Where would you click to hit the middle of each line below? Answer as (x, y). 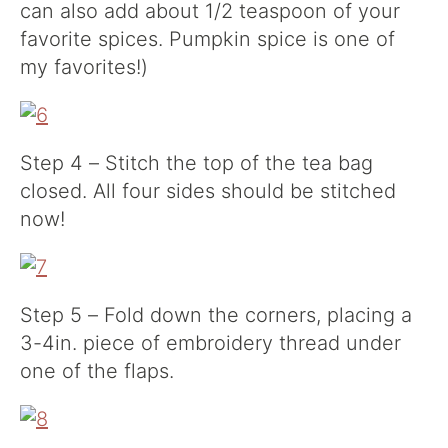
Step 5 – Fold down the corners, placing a (216, 315)
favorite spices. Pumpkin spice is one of (207, 39)
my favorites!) (84, 67)
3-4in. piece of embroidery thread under (210, 343)
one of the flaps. (97, 371)
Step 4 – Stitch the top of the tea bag (196, 163)
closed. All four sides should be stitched (208, 191)
